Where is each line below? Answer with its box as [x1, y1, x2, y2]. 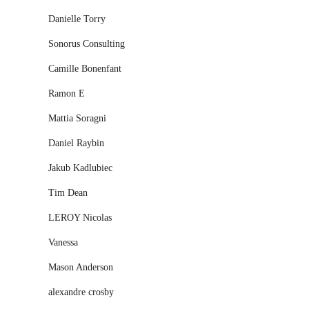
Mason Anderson [48, 262, 113, 272]
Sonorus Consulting [48, 39, 125, 49]
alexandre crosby [48, 287, 114, 297]
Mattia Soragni [48, 113, 106, 123]
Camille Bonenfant [48, 63, 121, 74]
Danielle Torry [48, 14, 106, 24]
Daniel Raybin [48, 138, 104, 148]
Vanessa [48, 237, 78, 248]
